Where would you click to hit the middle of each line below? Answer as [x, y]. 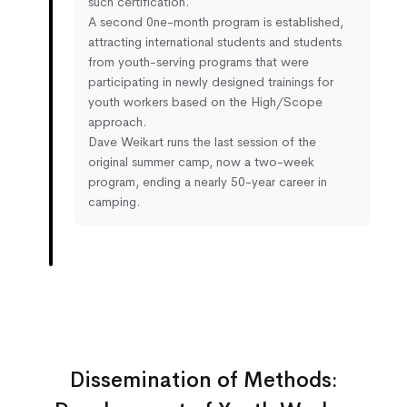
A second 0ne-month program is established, [216, 21]
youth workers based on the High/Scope [205, 101]
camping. [114, 201]
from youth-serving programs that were [199, 61]
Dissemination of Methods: [203, 381]
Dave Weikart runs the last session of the [202, 141]
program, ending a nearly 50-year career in [208, 181]
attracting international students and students [215, 41]
